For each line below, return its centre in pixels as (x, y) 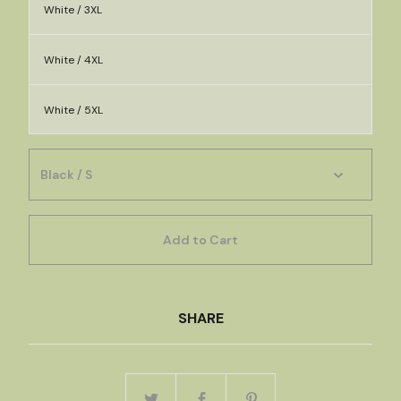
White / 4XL (73, 60)
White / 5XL (73, 110)
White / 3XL (73, 10)
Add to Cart (200, 239)
